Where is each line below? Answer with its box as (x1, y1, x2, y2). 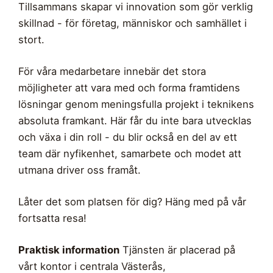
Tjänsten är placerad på (119, 244, 235, 257)
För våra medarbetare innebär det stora (18, 65, 206, 78)
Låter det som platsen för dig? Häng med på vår (18, 196, 246, 208)
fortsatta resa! (18, 212, 87, 225)
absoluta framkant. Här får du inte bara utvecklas (18, 115, 252, 127)
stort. (18, 34, 44, 46)
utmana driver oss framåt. (18, 164, 141, 177)
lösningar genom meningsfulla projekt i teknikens (18, 98, 254, 111)
